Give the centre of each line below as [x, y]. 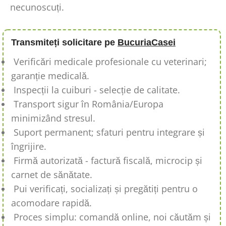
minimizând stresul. [53, 118]
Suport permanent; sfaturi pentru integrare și [109, 132]
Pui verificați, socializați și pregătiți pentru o [106, 189]
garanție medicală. [50, 76]
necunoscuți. [37, 7]
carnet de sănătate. [52, 175]
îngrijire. [29, 147]
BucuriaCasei [147, 43]
